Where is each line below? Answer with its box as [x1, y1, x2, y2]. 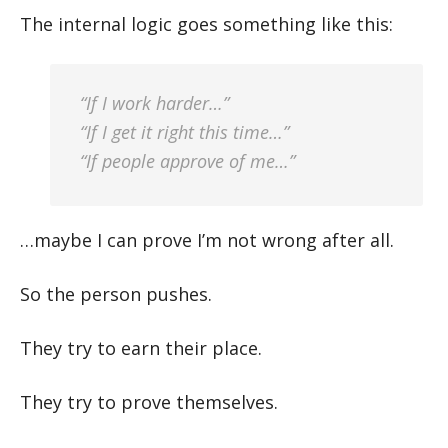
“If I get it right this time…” [80, 120, 289, 144]
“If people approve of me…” [80, 149, 295, 173]
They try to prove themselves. [20, 390, 278, 414]
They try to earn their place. [20, 336, 262, 360]
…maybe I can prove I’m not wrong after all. [20, 228, 394, 252]
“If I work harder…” [80, 91, 229, 115]
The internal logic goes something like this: [20, 12, 393, 36]
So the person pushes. [20, 282, 212, 306]
